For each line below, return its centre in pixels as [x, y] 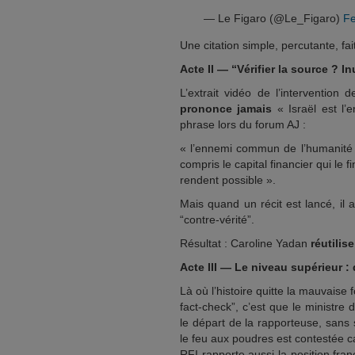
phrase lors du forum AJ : [243, 124]
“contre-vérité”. [217, 219]
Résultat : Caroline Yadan [245, 243]
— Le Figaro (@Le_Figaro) [273, 18]
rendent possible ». [228, 180]
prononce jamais [226, 109]
